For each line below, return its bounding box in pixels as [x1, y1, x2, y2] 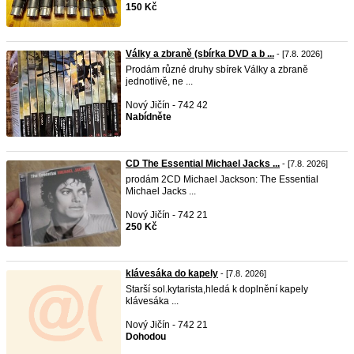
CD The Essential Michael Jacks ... [126, 158, 280, 169]
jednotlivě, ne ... [126, 76, 193, 87]
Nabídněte [126, 111, 171, 122]
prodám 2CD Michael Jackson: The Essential [126, 174, 318, 185]
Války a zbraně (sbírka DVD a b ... [126, 48, 274, 59]
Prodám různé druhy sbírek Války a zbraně [126, 64, 308, 75]
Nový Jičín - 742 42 [126, 100, 208, 111]
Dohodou [126, 331, 166, 342]
